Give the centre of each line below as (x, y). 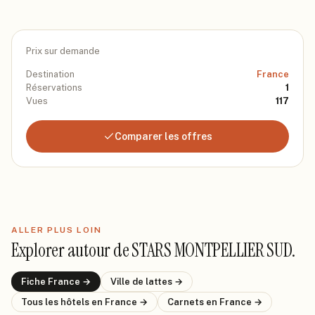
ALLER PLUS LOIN (57, 230)
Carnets (187, 302)
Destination (50, 74)
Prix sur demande (63, 51)
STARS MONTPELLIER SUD (212, 250)
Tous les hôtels (56, 302)
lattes (159, 282)
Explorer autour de (72, 250)
